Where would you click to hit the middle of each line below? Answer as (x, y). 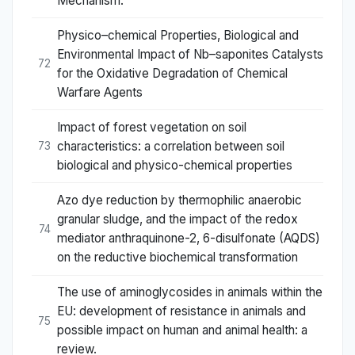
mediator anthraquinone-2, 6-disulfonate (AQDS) (189, 239)
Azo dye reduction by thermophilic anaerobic (179, 200)
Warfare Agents (100, 92)
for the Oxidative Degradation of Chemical (172, 73)
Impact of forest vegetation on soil (152, 127)
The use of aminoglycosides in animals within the (190, 292)
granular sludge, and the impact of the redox (177, 219)
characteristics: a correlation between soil (171, 146)
